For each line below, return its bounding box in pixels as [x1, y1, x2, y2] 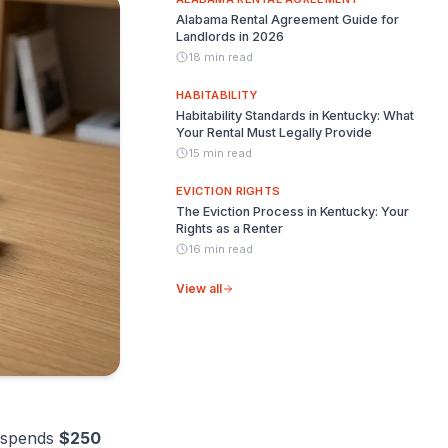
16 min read [188, 242, 253, 256]
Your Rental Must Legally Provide [176, 125, 372, 140]
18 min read [188, 50, 253, 64]
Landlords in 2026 [176, 29, 284, 44]
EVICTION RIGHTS [176, 184, 281, 198]
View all [176, 281, 222, 296]
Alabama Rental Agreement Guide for [176, 12, 399, 27]
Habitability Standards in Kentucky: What [176, 108, 414, 123]
